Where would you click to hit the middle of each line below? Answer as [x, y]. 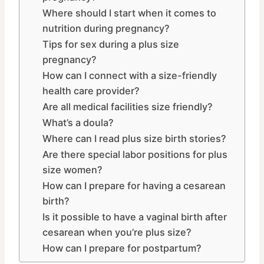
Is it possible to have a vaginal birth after [134, 217]
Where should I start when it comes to [129, 13]
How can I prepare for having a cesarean [134, 186]
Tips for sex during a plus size [110, 44]
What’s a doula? [78, 123]
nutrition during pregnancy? [106, 29]
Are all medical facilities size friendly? [127, 107]
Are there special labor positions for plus [135, 155]
